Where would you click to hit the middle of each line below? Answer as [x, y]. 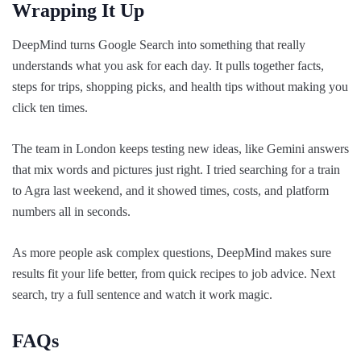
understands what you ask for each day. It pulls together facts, [168, 65]
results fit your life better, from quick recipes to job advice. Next [174, 273]
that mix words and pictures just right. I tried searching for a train [176, 169]
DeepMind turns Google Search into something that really [159, 44]
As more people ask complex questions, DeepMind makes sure [172, 252]
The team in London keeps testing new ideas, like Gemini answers [180, 148]
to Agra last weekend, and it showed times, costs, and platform [170, 190]
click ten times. [50, 107]
